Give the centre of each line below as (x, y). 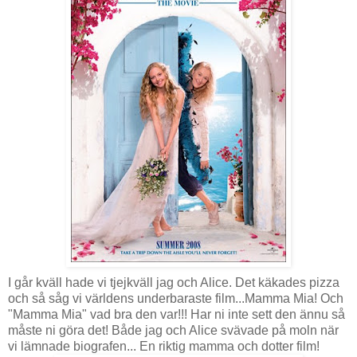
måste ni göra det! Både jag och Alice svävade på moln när (173, 331)
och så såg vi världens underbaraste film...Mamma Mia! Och (176, 299)
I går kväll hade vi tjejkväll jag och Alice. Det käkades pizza (174, 283)
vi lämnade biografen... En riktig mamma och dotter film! (164, 347)
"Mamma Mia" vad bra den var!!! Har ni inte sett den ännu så (177, 315)
